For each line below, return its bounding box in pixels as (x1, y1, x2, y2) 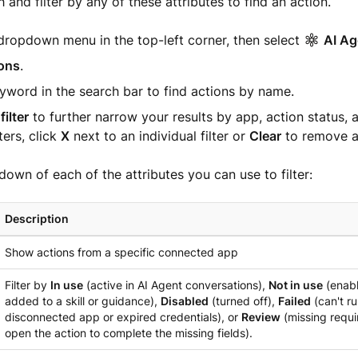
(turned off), (208, 294, 278, 308)
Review (241, 310, 280, 324)
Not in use (268, 278, 323, 292)
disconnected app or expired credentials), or (4, 310, 241, 324)
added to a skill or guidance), (4, 294, 161, 308)
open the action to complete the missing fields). (4, 326, 253, 340)
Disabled (160, 294, 209, 308)
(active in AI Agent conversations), (82, 278, 268, 292)
